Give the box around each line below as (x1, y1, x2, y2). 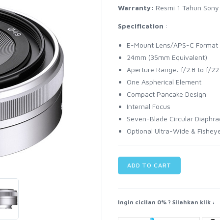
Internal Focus (126, 102, 170, 111)
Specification (117, 22, 164, 30)
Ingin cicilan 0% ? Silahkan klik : (117, 199, 215, 206)
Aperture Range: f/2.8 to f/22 (126, 65, 219, 74)
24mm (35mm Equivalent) (126, 53, 207, 62)
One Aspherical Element (126, 78, 201, 86)
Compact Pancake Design (126, 90, 206, 99)
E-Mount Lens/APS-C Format (126, 41, 218, 50)
